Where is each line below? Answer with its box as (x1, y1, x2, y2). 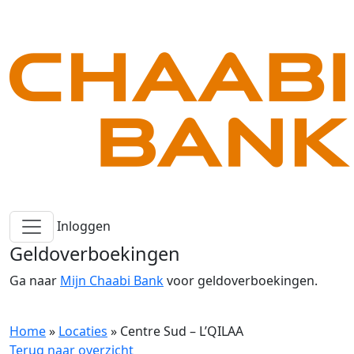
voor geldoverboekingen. (164, 272, 318, 289)
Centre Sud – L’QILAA (120, 322, 243, 340)
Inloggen (57, 217, 111, 235)
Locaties (58, 322, 107, 340)
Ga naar (9, 272, 60, 289)
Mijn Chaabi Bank (60, 272, 164, 289)
